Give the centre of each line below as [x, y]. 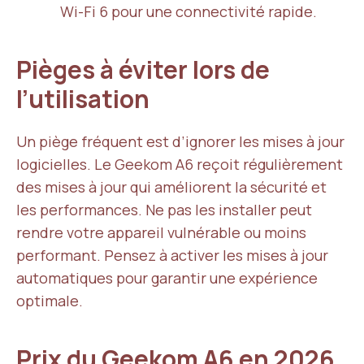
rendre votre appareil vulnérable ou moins [161, 232]
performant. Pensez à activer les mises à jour [172, 255]
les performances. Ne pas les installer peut [164, 210]
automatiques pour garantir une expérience [167, 278]
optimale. [50, 301]
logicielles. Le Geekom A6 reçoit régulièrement [180, 164]
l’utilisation [85, 99]
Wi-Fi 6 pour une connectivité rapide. [188, 11]
